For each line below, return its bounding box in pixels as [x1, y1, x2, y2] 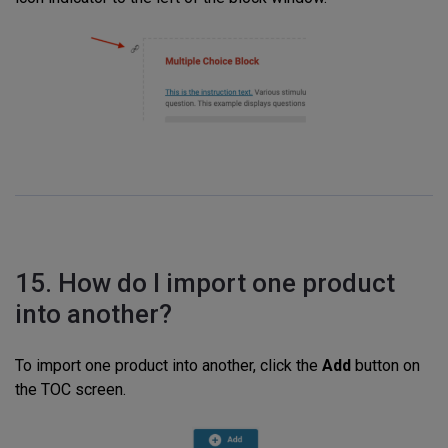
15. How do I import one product [15, 268, 395, 299]
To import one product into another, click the [15, 356, 322, 376]
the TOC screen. [15, 380, 130, 400]
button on [351, 356, 420, 376]
